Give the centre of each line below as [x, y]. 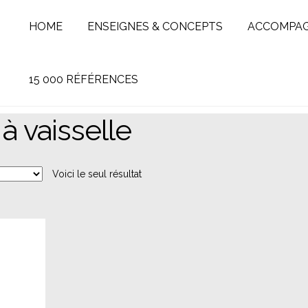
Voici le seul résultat [97, 174]
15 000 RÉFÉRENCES [83, 79]
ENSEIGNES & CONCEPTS [155, 26]
